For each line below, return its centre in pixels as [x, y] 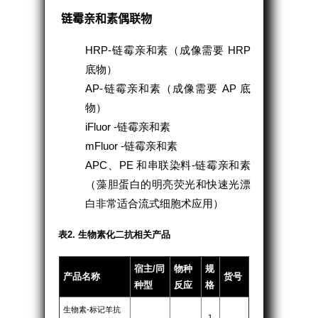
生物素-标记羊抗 [92, 309]
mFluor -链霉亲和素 [132, 146]
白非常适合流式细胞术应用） [155, 203]
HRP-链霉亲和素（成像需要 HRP [168, 50]
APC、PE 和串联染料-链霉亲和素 [168, 165]
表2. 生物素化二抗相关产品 [115, 234]
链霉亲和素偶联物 [107, 18]
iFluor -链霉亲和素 [128, 126]
